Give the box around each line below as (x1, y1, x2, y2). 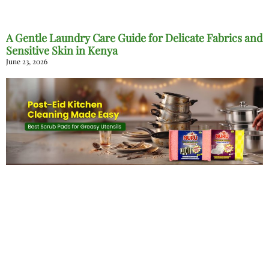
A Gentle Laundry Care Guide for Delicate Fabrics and (6, 31, 262, 46)
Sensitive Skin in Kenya (6, 43, 118, 58)
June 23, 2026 (6, 56, 47, 67)
